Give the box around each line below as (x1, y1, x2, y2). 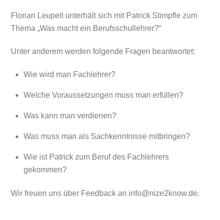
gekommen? (24, 165, 67, 174)
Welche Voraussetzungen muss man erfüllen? (24, 90, 183, 99)
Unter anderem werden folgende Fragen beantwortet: (11, 47, 195, 56)
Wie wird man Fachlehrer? (24, 70, 115, 79)
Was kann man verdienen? (24, 111, 116, 120)
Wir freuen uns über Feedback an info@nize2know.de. (11, 189, 202, 198)
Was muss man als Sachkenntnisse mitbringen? (24, 132, 190, 140)
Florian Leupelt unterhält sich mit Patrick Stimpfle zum (11, 11, 198, 20)
